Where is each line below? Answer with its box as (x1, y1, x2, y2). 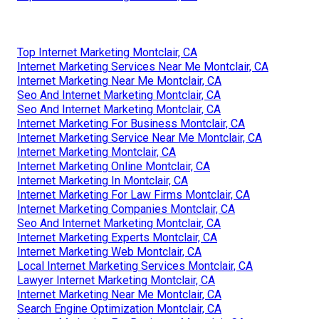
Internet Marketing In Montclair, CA (17, 173, 188, 187)
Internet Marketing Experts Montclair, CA (17, 230, 217, 244)
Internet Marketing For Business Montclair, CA (17, 116, 245, 130)
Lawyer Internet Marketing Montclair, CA (17, 273, 215, 287)
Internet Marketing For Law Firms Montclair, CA (17, 187, 250, 202)
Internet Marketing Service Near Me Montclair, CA (17, 130, 262, 145)
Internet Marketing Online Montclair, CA (17, 159, 210, 173)
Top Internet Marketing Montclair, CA (17, 45, 197, 59)
